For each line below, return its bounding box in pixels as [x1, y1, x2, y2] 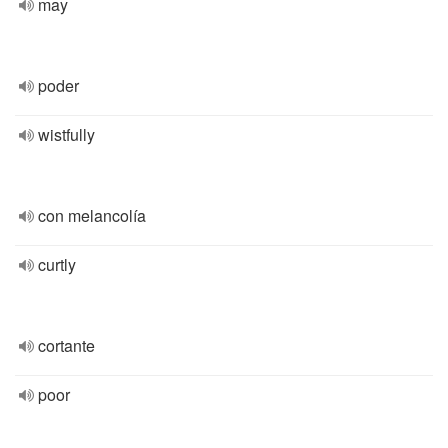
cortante [38, 334, 95, 357]
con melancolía [38, 204, 146, 227]
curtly [38, 253, 76, 276]
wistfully [38, 123, 95, 146]
